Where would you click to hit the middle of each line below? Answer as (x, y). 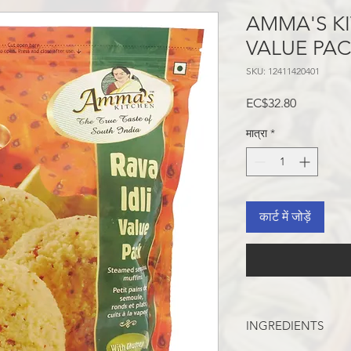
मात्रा (257, 134)
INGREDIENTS (285, 326)
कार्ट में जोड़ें (285, 217)
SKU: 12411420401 (283, 71)
